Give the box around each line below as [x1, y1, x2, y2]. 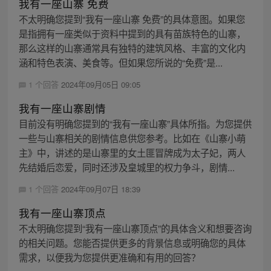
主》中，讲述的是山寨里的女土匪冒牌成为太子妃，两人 [18, 145, 246, 159]
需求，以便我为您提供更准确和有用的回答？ [18, 250, 200, 264]
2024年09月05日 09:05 [60, 78, 140, 90]
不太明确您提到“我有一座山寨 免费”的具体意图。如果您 [18, 11, 245, 25]
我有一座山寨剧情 [18, 100, 106, 116]
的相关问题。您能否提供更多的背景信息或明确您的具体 [18, 235, 246, 249]
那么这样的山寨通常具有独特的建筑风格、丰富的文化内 [18, 41, 246, 54]
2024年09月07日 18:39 [60, 183, 140, 195]
